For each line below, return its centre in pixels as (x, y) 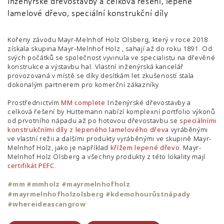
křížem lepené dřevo (145, 147)
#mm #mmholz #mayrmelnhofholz (69, 184)
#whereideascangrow (46, 204)
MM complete (83, 102)
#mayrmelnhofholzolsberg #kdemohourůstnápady (99, 194)
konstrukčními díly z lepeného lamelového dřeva (88, 129)
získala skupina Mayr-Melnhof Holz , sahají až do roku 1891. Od (110, 48)
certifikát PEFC (31, 165)
